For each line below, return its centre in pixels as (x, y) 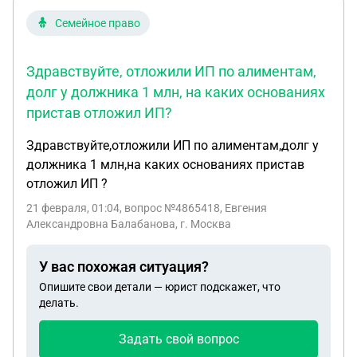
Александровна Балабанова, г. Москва (129, 224)
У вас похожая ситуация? (124, 267)
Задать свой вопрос (178, 339)
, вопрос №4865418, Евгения (193, 208)
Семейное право (98, 23)
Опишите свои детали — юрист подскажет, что (160, 287)
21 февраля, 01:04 (73, 208)
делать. (59, 303)
